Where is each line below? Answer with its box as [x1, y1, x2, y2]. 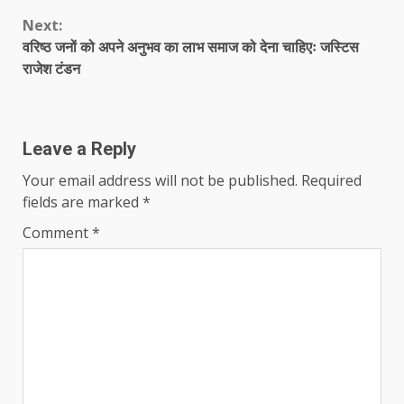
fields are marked [23, 191, 142, 212]
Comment [23, 222, 92, 243]
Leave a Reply [23, 137, 136, 160]
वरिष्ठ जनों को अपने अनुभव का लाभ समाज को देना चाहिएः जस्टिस [23, 36, 359, 57]
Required [301, 170, 362, 190]
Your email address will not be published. [23, 170, 298, 190]
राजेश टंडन [23, 58, 80, 78]
